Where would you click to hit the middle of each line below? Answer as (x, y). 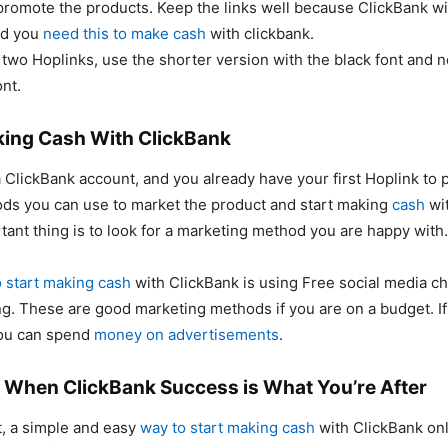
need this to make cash (124, 34)
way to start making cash (227, 428)
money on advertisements (186, 335)
